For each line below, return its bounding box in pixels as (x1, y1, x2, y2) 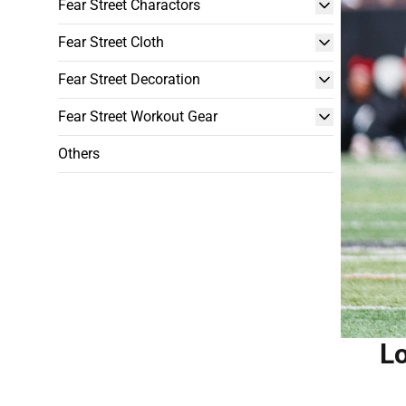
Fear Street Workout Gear (58, 108, 217, 125)
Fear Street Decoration (58, 71, 200, 88)
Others (58, 145, 100, 162)
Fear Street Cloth (58, 34, 164, 51)
